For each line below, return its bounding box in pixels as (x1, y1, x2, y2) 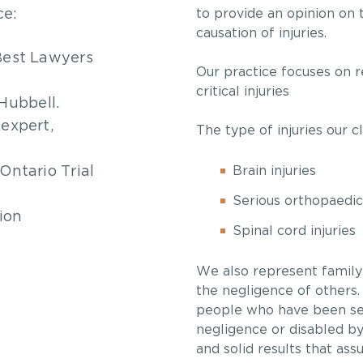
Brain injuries (233, 164, 316, 177)
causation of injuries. (196, 27, 327, 40)
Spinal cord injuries (233, 224, 356, 237)
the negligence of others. (196, 284, 360, 297)
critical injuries (196, 85, 289, 98)
